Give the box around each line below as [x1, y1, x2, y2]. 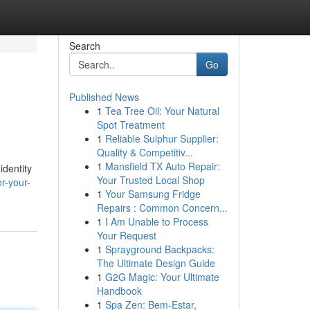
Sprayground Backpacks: [104, 242, 215, 256]
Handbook [96, 284, 142, 298]
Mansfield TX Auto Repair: [104, 159, 220, 173]
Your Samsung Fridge [104, 187, 201, 201]
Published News [69, 90, 139, 104]
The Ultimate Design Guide [96, 256, 215, 270]
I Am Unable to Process [104, 215, 208, 228]
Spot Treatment [96, 118, 165, 131]
